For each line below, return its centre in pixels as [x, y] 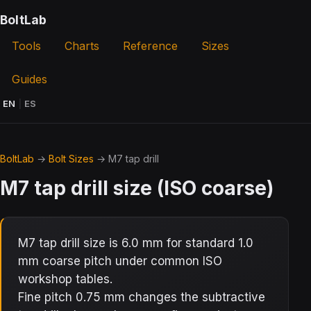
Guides [30, 79]
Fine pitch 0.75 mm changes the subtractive [142, 297]
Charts [82, 46]
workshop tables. [65, 279]
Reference [150, 46]
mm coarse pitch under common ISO [120, 261]
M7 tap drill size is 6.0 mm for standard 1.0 [136, 243]
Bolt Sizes [71, 159]
